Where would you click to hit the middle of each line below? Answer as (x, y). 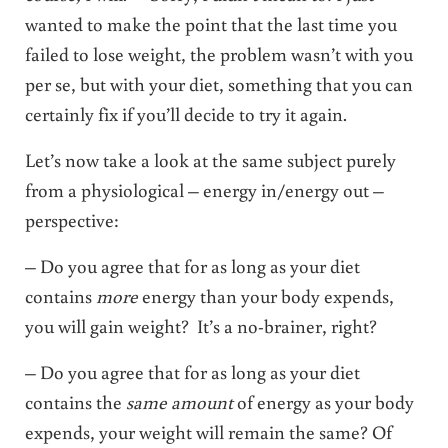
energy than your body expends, (265, 295)
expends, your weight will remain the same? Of (208, 431)
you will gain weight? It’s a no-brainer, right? (200, 325)
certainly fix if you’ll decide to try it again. (185, 113)
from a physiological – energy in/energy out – (204, 189)
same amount (179, 401)
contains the (75, 401)
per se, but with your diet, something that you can (218, 83)
